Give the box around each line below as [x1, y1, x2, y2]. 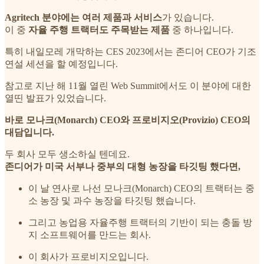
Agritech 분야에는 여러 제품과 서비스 [5, 12, 162, 23]
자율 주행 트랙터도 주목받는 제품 [28, 25, 170, 35]
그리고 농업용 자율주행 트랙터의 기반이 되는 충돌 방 [28, 217, 252, 228]
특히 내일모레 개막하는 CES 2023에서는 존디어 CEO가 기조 [5, 47, 256, 57]
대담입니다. [5, 127, 54, 138]
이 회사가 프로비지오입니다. [28, 252, 148, 262]
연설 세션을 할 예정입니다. [5, 59, 118, 70]
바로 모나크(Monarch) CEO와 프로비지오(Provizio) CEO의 [5, 115, 250, 126]
